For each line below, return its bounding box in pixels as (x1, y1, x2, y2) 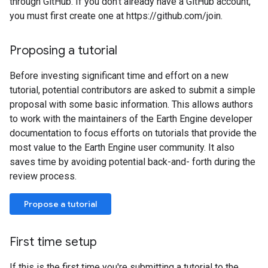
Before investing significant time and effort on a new (10, 70, 229, 81)
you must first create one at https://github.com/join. (10, 10, 223, 22)
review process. (10, 170, 77, 182)
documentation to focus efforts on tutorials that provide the (10, 127, 257, 139)
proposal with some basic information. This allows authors (10, 99, 253, 110)
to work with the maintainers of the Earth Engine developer (10, 113, 252, 124)
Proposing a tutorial (10, 43, 117, 58)
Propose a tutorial (24, 199, 97, 209)
